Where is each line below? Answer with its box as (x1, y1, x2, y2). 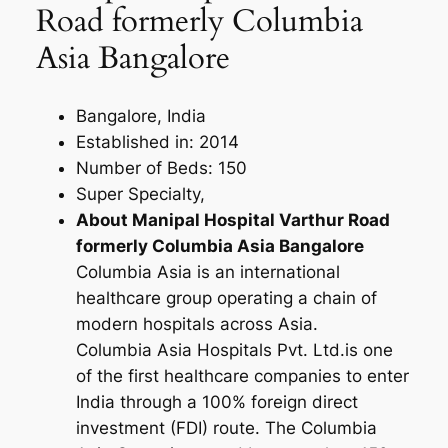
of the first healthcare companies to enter (75, 366, 409, 386)
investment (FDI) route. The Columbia (75, 418, 377, 438)
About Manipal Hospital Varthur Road (75, 210, 390, 230)
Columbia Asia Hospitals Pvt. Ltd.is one (75, 340, 393, 360)
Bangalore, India (75, 106, 206, 126)
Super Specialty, (75, 184, 205, 204)
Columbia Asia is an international (75, 262, 340, 282)
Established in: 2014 (75, 132, 239, 152)
